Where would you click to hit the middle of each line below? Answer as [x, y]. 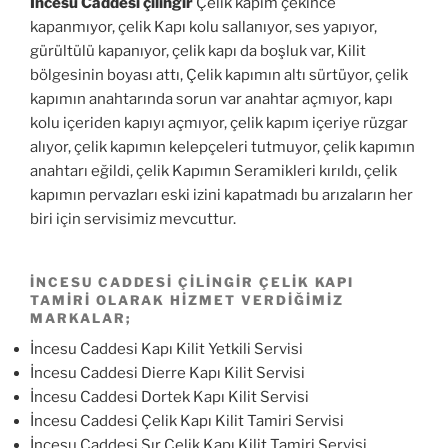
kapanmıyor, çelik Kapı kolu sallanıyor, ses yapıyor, [203, 26]
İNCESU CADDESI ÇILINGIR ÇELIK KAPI [192, 281]
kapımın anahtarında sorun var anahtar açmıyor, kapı [211, 98]
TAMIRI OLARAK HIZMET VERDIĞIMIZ [187, 299]
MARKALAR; [81, 317]
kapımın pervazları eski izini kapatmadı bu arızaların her [221, 194]
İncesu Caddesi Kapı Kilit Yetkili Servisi [166, 348]
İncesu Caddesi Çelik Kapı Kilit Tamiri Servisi [187, 420]
